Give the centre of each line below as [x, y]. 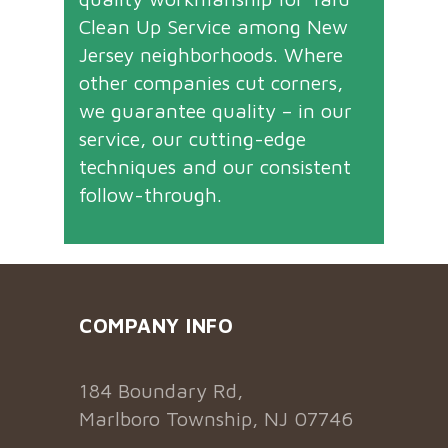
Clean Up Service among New [213, 27]
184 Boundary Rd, [161, 391]
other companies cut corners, [211, 83]
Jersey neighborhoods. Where [211, 55]
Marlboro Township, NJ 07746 [216, 419]
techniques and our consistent [215, 167]
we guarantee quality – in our [215, 111]
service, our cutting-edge [192, 139]
